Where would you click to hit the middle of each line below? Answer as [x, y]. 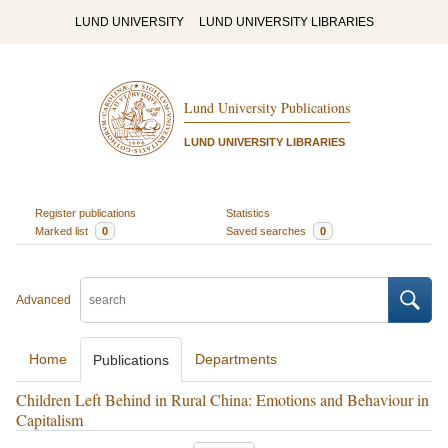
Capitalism [49, 419]
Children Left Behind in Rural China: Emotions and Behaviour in [222, 399]
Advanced [43, 300]
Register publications [85, 212]
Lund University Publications [266, 108]
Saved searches [267, 230]
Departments [236, 359]
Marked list [62, 230]
